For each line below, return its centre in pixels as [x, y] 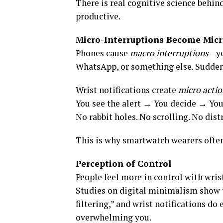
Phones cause [103, 53]
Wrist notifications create [127, 90]
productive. [98, 16]
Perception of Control [123, 163]
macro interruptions [169, 53]
